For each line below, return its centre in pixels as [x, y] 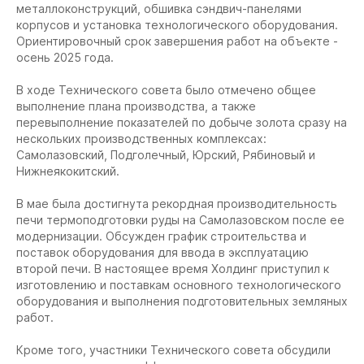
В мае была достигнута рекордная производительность [177, 204]
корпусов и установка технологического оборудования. [177, 25]
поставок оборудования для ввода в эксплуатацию [162, 252]
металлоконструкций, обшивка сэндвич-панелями [159, 9]
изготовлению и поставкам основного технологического [179, 285]
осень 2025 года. [65, 57]
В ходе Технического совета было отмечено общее [166, 90]
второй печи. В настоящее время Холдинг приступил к [173, 269]
